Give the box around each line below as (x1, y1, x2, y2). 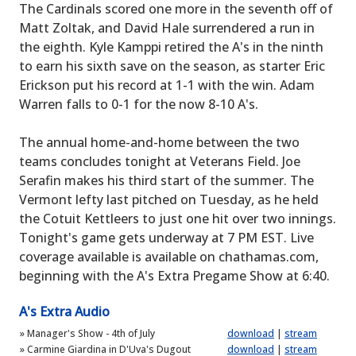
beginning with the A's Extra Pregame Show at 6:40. (19, 267, 330, 284)
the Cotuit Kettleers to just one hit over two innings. (19, 210, 336, 227)
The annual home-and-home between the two (19, 133, 300, 151)
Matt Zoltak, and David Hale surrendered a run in (19, 19, 315, 37)
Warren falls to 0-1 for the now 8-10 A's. (19, 95, 258, 113)
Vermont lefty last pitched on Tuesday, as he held (19, 191, 319, 208)
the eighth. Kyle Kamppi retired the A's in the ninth (19, 38, 323, 56)
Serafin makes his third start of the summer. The (19, 172, 314, 189)
